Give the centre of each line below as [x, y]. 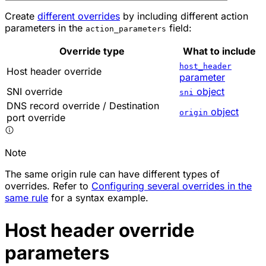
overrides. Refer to [48, 186]
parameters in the [45, 28]
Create [21, 16]
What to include [219, 51]
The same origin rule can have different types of [112, 174]
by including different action [184, 16]
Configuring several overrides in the [172, 186]
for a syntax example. [98, 197]
